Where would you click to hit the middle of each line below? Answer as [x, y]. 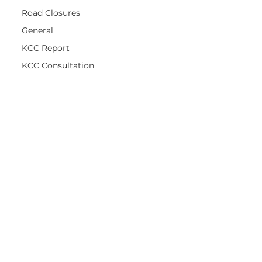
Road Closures [51, 13]
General [38, 31]
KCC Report [46, 48]
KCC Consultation [58, 66]
